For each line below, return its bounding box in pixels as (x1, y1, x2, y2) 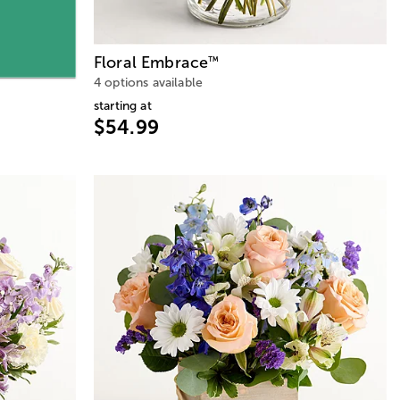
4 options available (94, 76, 204, 90)
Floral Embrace (94, 54, 209, 72)
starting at (94, 99, 152, 113)
